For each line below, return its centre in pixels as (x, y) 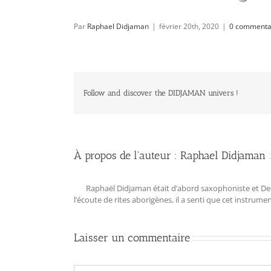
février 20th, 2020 (189, 26)
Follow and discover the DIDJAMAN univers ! (161, 93)
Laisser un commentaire (132, 237)
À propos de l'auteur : (127, 155)
